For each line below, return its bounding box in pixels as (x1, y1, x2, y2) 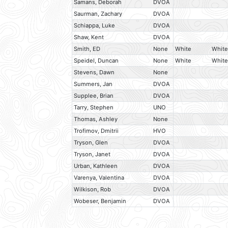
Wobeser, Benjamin (74, 197, 127, 205)
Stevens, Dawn (74, 69, 115, 76)
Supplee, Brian (74, 92, 114, 100)
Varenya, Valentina (74, 174, 125, 182)
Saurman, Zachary (74, 10, 123, 18)
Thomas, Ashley (74, 116, 118, 123)
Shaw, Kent (74, 34, 104, 41)
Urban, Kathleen (74, 162, 118, 170)
